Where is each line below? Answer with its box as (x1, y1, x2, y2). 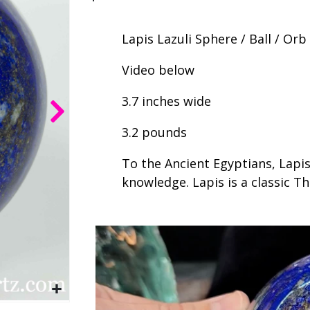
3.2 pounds (122, 123, 191, 140)
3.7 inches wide (122, 92, 212, 109)
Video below (122, 61, 195, 78)
